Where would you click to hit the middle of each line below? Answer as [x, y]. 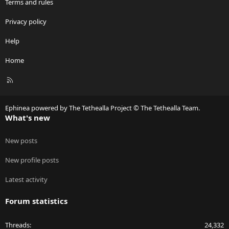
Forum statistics [36, 201]
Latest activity [26, 180]
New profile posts [32, 160]
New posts [21, 141]
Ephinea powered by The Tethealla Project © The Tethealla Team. [102, 108]
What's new [28, 118]
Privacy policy [26, 22]
